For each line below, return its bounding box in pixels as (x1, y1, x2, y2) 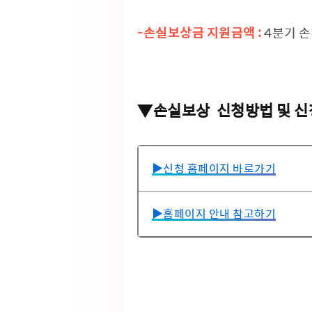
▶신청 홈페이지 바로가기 (151, 163, 276, 174)
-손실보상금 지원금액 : (137, 27, 262, 40)
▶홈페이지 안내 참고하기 (151, 208, 276, 219)
